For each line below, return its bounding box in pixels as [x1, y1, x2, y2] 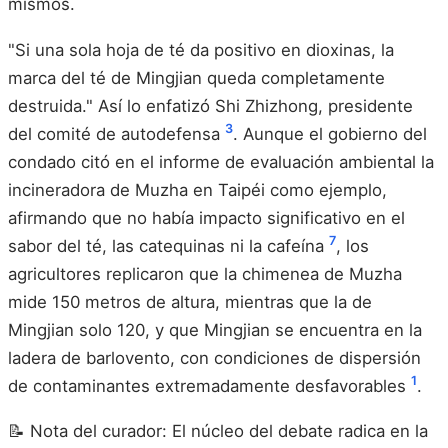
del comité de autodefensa [8, 123, 225, 144]
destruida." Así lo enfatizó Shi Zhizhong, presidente [8, 95, 413, 116]
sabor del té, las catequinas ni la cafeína [8, 235, 329, 256]
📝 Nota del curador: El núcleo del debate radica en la [8, 421, 428, 442]
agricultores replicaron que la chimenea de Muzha [8, 263, 402, 284]
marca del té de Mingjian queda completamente [8, 67, 385, 88]
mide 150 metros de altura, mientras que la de [8, 291, 372, 312]
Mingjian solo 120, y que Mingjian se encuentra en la [8, 319, 422, 340]
